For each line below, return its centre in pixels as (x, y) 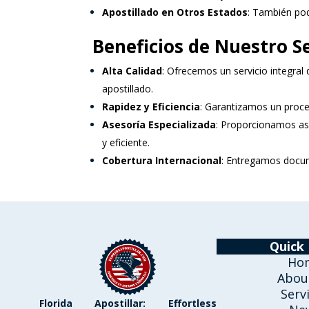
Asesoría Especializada (159, 124)
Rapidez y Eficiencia (151, 107)
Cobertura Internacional (162, 160)
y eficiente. (126, 142)
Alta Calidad (132, 71)
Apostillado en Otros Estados (175, 12)
